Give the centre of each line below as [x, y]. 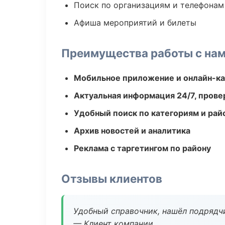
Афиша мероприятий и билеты [135, 23]
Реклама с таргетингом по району [142, 148]
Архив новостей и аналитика [132, 131]
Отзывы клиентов [112, 179]
